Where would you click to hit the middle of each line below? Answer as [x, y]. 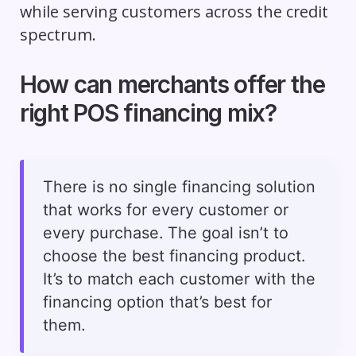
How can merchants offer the [172, 85]
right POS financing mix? [148, 113]
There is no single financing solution [179, 187]
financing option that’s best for [157, 302]
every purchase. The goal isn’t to [165, 233]
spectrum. [58, 35]
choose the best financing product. [174, 256]
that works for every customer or [165, 210]
